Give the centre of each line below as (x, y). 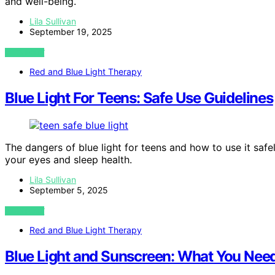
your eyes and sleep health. (68, 160)
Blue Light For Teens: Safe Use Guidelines (139, 98)
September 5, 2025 (69, 190)
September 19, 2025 (71, 32)
